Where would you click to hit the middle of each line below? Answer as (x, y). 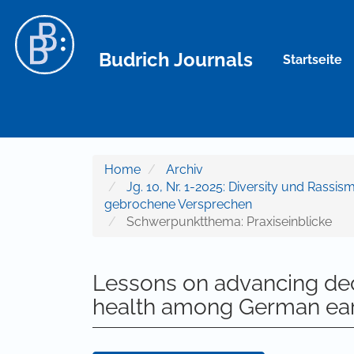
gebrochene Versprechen (178, 204)
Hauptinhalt (64, 25)
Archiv (185, 169)
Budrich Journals (176, 59)
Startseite (313, 59)
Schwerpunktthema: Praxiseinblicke (228, 222)
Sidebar (53, 42)
